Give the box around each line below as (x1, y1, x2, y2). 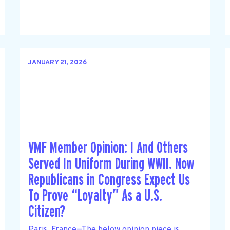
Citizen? (28, 204, 65, 220)
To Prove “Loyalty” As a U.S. (28, 188, 162, 204)
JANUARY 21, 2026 (28, 59, 87, 67)
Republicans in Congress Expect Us (28, 172, 190, 188)
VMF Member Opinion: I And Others (28, 140, 188, 157)
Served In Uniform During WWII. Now (28, 156, 194, 172)
